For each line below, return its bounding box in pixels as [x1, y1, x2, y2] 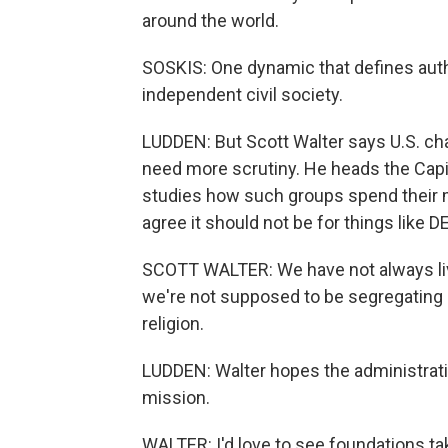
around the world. [142, 10, 279, 31]
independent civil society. [142, 84, 343, 105]
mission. [142, 387, 210, 408]
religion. [142, 313, 204, 334]
